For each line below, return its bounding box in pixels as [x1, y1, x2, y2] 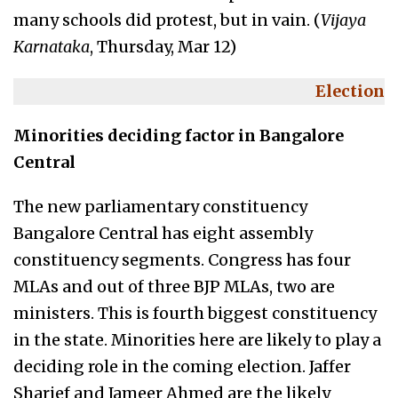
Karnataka [13, 36, 90, 57]
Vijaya [321, 10, 366, 30]
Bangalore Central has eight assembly [13, 223, 313, 243]
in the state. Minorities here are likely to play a [13, 330, 381, 350]
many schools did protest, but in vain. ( [13, 10, 321, 30]
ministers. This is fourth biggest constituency [13, 303, 377, 323]
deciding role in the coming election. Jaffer [13, 356, 351, 377]
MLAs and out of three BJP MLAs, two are [13, 276, 335, 297]
